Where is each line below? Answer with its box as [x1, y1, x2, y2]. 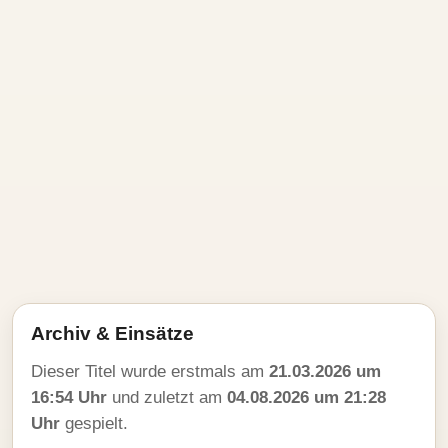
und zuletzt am [107, 388, 227, 407]
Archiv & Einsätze [31, 323, 194, 344]
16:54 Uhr [31, 388, 107, 407]
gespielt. [60, 414, 128, 433]
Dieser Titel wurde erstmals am [31, 362, 269, 381]
